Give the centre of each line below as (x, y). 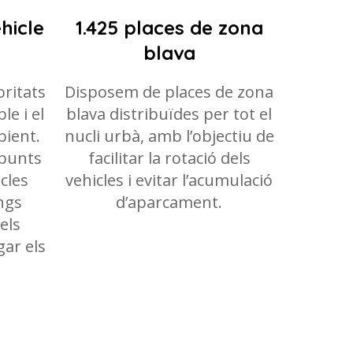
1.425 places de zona (169, 28)
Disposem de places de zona (169, 92)
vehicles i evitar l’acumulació (169, 180)
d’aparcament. (169, 202)
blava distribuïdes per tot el (169, 114)
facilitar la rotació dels (169, 158)
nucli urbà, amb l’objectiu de (169, 136)
